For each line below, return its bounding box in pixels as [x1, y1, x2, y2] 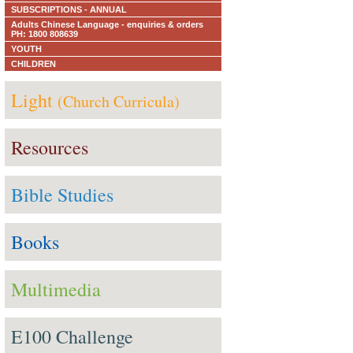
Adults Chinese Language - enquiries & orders [11, 20, 203, 29]
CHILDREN [11, 59, 56, 69]
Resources [11, 135, 88, 160]
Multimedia [11, 277, 101, 302]
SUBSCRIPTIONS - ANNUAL [11, 5, 127, 14]
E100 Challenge [11, 324, 133, 349]
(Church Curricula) [58, 91, 180, 112]
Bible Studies [11, 182, 113, 207]
